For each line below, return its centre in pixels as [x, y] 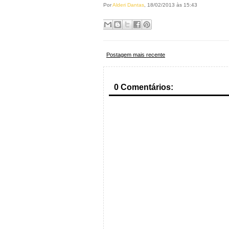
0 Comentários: [144, 87]
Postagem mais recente [136, 55]
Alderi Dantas [128, 5]
